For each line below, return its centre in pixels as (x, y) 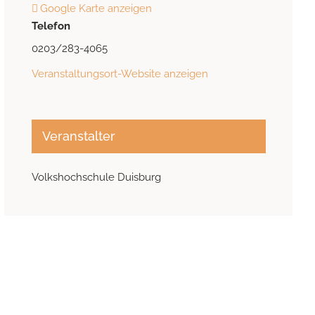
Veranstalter (78, 136)
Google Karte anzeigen (96, 9)
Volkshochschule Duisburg (96, 178)
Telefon (51, 26)
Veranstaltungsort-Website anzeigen (120, 74)
